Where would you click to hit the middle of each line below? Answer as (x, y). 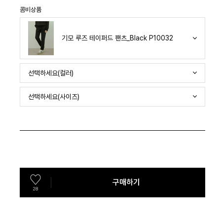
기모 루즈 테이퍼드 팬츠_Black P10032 (117, 38)
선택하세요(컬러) (51, 73)
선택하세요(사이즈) (54, 96)
